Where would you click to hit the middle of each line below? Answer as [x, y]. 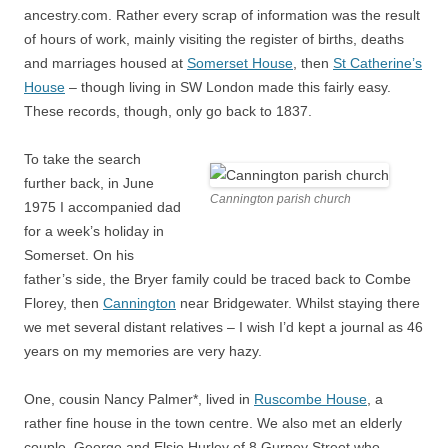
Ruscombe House [310, 399]
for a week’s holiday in [94, 231]
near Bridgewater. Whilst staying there [298, 303]
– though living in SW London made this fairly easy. [228, 87]
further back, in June [89, 183]
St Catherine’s [377, 63]
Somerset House [240, 63]
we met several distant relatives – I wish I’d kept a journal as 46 [223, 327]
